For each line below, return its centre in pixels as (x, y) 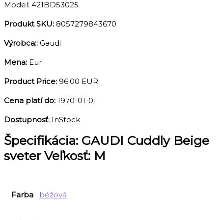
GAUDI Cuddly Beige (145, 140)
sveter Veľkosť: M (55, 156)
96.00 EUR (79, 81)
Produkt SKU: (30, 24)
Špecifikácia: (43, 140)
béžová (53, 195)
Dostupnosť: (28, 120)
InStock (66, 120)
